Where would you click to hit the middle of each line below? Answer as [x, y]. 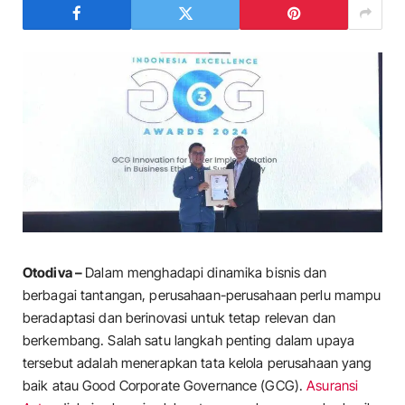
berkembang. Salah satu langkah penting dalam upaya [189, 340]
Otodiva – [54, 273]
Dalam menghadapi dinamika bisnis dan [206, 273]
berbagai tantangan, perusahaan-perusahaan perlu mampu [202, 295]
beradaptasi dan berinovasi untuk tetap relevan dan [179, 318]
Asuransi [333, 386]
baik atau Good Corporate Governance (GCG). [165, 386]
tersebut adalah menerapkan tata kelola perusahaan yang [198, 363]
